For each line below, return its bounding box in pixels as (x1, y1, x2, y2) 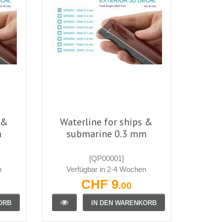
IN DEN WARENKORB (91, 199, 157, 207)
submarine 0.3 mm (66, 127, 147, 140)
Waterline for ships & (60, 115, 153, 128)
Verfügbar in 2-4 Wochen (66, 165, 147, 173)
